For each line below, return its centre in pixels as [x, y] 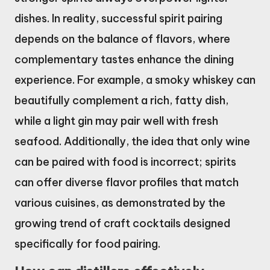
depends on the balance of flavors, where [122, 39]
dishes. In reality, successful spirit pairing [118, 19]
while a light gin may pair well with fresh [116, 121]
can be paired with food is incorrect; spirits [125, 162]
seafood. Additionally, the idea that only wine [132, 142]
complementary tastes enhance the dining [124, 60]
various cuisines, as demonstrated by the [120, 203]
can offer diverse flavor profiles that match [127, 183]
